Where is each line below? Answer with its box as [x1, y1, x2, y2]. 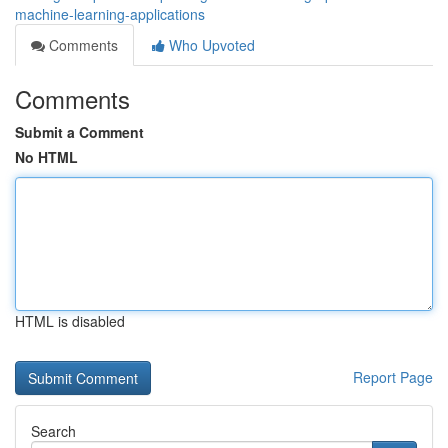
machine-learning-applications [15, 4, 205, 24]
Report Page [353, 367, 433, 387]
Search [31, 421, 76, 441]
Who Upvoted [165, 35, 255, 55]
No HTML [15, 147, 78, 167]
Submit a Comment [15, 122, 144, 142]
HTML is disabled [15, 311, 125, 331]
